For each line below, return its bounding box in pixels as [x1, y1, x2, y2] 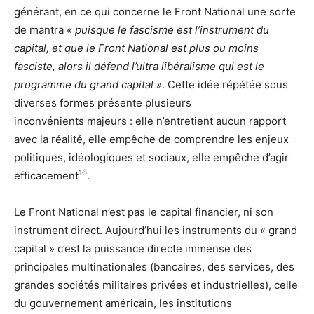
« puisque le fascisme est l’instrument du [67, 22, 269, 36]
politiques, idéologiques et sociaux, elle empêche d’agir [14, 150, 289, 164]
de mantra [14, 22, 67, 36]
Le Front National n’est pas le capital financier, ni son [14, 205, 273, 219]
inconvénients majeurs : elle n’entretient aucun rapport [14, 114, 286, 128]
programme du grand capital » [14, 77, 162, 91]
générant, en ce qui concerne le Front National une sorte [14, 4, 296, 18]
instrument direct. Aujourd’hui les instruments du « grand [14, 223, 297, 237]
